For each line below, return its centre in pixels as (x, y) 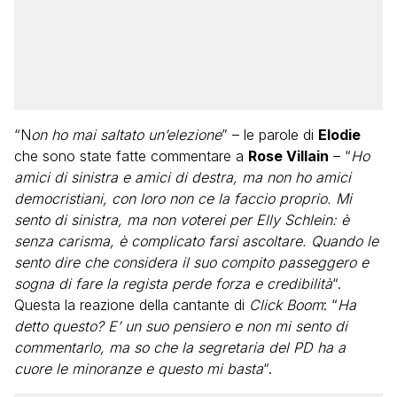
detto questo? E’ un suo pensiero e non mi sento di (181, 326)
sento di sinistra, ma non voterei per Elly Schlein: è (182, 220)
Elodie (339, 135)
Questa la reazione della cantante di (132, 305)
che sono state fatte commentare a (131, 156)
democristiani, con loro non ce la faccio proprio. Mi (183, 198)
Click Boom (286, 305)
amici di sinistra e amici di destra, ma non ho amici (183, 177)
